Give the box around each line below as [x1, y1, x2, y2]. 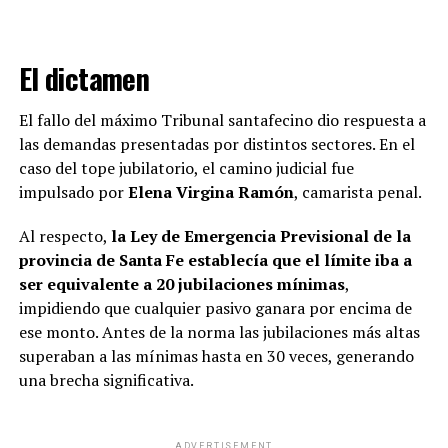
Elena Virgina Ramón [127, 180, 294, 203]
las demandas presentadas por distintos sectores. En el [18, 132, 415, 155]
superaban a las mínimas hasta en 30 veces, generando [18, 344, 414, 367]
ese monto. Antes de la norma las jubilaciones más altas [18, 320, 420, 343]
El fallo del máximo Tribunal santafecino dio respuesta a [18, 108, 426, 131]
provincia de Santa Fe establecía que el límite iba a [18, 248, 412, 271]
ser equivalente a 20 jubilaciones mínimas [18, 272, 345, 295]
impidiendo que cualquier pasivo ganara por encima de [18, 296, 412, 319]
